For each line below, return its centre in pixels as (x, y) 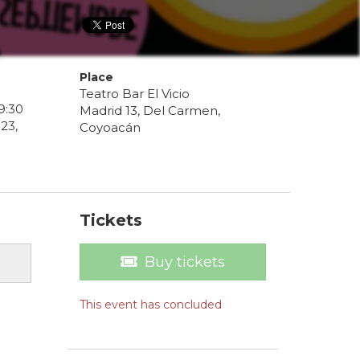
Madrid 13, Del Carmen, (149, 111)
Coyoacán (110, 128)
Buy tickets (184, 262)
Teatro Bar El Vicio (134, 94)
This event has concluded (150, 305)
